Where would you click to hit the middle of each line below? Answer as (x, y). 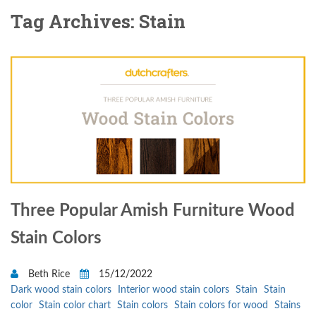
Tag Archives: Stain (98, 21)
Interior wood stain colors (174, 290)
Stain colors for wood (221, 306)
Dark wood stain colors (61, 290)
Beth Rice (49, 275)
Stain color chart (75, 306)
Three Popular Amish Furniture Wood (153, 211)
